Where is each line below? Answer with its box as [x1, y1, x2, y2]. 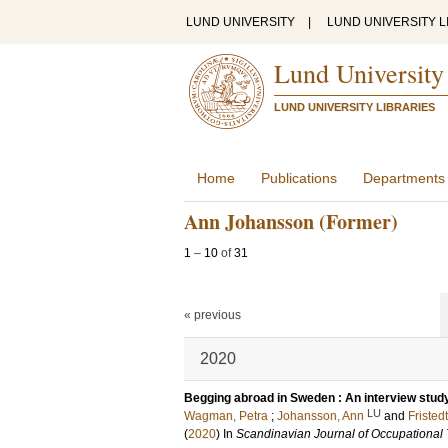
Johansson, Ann [277, 409, 364, 423]
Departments [363, 170, 445, 186]
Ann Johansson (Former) [184, 207, 398, 236]
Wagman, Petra [184, 409, 268, 423]
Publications [261, 170, 337, 186]
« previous [184, 308, 241, 322]
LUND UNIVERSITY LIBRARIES [274, 101, 435, 113]
